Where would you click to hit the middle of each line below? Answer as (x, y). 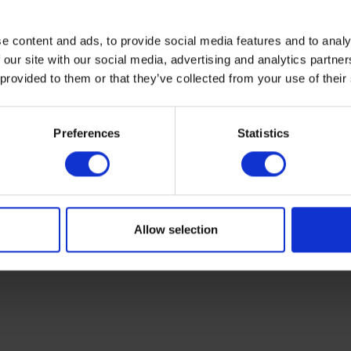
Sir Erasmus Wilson (250, 165)
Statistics (263, 133)
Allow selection (175, 230)
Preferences (87, 133)
